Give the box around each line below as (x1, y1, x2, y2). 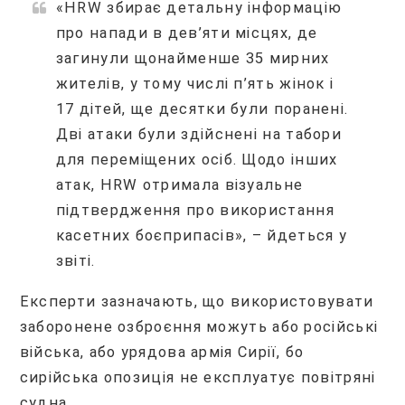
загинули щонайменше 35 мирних (55, 50, 330, 68)
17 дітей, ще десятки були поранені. (55, 100, 349, 118)
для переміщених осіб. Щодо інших (55, 151, 338, 169)
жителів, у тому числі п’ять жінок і (55, 75, 334, 93)
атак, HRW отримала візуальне (55, 176, 304, 194)
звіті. (55, 252, 96, 270)
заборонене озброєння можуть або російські (19, 317, 379, 335)
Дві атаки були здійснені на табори (55, 126, 343, 144)
